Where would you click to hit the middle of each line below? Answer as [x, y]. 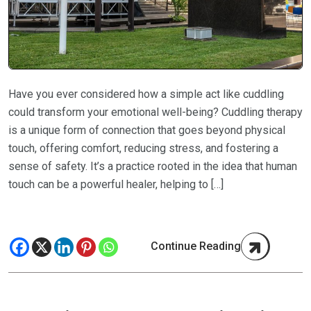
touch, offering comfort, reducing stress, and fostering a [143, 149]
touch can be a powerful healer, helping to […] [116, 185]
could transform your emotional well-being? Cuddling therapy [155, 112]
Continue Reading [196, 246]
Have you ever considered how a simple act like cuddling [146, 94]
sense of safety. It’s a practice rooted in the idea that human [153, 167]
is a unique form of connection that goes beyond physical [147, 131]
